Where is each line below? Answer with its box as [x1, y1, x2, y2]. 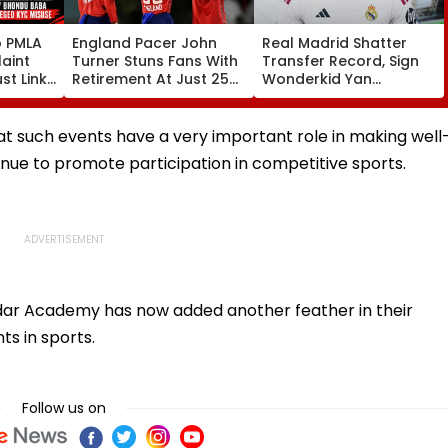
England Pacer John [72, 32, 217, 53]
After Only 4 [72, 86, 160, 107]
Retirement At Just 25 [72, 68, 229, 89]
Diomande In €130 [262, 86, 393, 107]
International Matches [72, 104, 234, 125]
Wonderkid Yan [262, 68, 372, 89]
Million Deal [262, 104, 344, 125]
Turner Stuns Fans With [72, 50, 238, 71]
